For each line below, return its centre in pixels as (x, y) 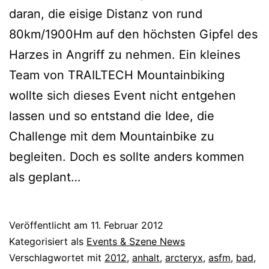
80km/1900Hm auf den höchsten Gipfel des (133, 35)
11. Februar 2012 (127, 225)
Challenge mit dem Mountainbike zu (112, 137)
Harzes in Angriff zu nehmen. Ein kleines (125, 55)
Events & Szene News (136, 242)
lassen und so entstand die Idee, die (112, 116)
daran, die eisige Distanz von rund (106, 14)
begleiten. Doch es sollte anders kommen (127, 157)
